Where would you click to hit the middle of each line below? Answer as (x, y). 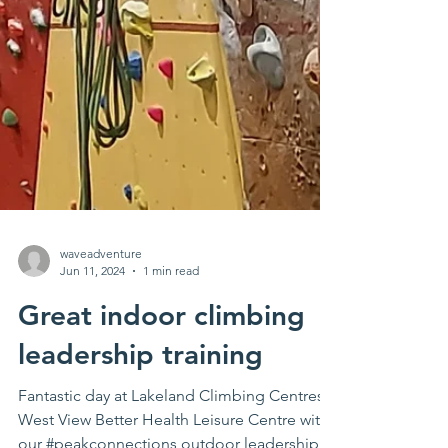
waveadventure (101, 341)
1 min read (171, 358)
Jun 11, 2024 (92, 358)
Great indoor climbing (161, 403)
